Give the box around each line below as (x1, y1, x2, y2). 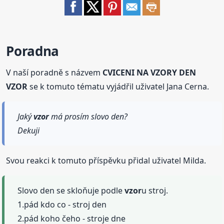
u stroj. (141, 184, 168, 196)
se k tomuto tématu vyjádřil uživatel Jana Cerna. (27, 80, 209, 92)
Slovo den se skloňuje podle (17, 184, 125, 196)
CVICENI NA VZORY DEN (102, 66, 196, 78)
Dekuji (17, 124, 40, 136)
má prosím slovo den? (49, 110, 128, 122)
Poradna (6, 41, 59, 60)
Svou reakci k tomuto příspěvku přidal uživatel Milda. (6, 154, 206, 166)
